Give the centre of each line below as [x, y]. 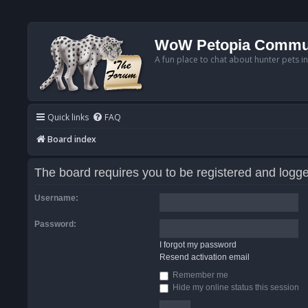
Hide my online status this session [234, 288]
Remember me [199, 275]
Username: [56, 198]
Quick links [68, 117]
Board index [72, 139]
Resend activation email [204, 257]
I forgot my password [198, 245]
